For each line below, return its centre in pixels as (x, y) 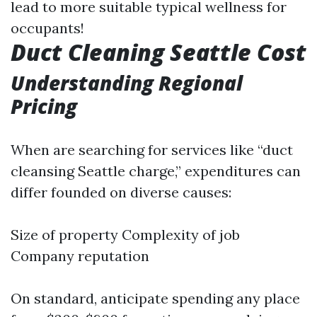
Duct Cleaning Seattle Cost (158, 52)
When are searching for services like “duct (152, 150)
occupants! (47, 28)
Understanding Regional (127, 83)
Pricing (44, 106)
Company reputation (80, 256)
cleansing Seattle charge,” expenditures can (156, 171)
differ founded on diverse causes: (121, 192)
